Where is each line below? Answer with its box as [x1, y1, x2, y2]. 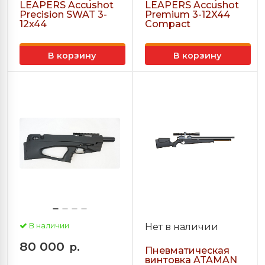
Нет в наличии [145, 221, 218, 232]
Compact [145, 18, 190, 30]
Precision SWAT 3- [20, 9, 107, 20]
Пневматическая [145, 245, 230, 256]
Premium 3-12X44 [145, 9, 230, 20]
